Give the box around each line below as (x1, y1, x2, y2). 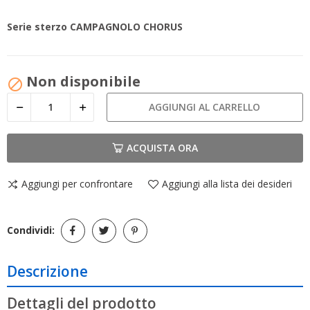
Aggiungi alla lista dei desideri (162, 177, 292, 191)
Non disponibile (26, 72, 140, 91)
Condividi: (7, 224, 55, 237)
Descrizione (7, 262, 88, 282)
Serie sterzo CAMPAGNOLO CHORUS (7, 20, 183, 34)
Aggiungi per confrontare (21, 177, 133, 191)
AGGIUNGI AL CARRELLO (149, 100, 261, 113)
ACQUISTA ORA (127, 141, 198, 155)
